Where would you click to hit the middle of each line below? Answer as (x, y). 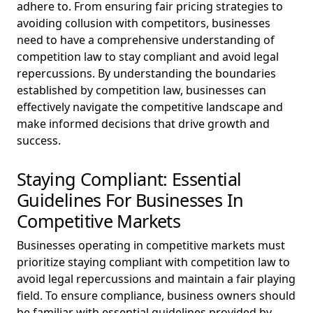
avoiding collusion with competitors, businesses (144, 23)
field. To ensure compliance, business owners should (156, 296)
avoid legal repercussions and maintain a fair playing (156, 279)
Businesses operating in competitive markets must (151, 245)
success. (39, 140)
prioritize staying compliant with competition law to (153, 262)
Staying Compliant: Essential (129, 179)
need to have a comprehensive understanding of (146, 40)
